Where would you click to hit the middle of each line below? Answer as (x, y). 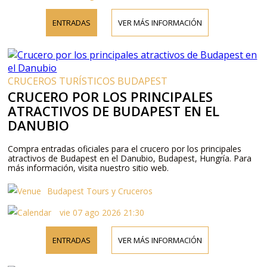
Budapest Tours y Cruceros (100, 191)
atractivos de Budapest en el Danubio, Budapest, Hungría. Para (130, 158)
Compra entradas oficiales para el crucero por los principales (125, 148)
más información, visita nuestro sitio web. (89, 167)
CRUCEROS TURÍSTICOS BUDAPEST (88, 81)
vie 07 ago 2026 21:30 (101, 212)
